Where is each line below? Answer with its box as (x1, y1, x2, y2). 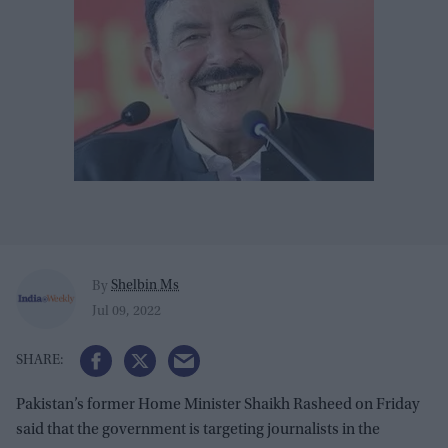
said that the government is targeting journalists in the (16, 422, 380, 439)
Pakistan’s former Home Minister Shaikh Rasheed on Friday (16, 397, 420, 414)
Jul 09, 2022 (92, 304, 161, 319)
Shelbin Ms (111, 278, 179, 293)
